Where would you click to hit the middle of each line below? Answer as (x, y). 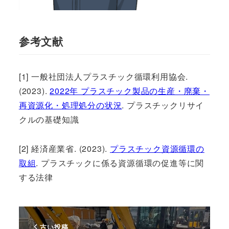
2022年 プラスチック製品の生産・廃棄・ (130, 91)
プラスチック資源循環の (157, 148)
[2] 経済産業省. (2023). (64, 148)
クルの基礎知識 (49, 120)
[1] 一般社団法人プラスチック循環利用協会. (104, 77)
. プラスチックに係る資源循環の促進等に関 (120, 163)
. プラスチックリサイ (163, 105)
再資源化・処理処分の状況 (70, 105)
